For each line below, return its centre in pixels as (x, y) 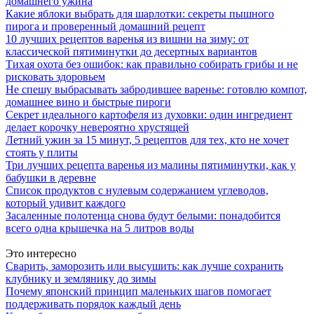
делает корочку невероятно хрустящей (97, 127)
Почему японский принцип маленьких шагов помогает (138, 291)
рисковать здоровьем (55, 77)
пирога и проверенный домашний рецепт (105, 26)
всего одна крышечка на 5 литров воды (100, 228)
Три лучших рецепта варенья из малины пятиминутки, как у (151, 165)
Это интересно (41, 253)
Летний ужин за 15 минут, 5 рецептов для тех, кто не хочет (147, 140)
